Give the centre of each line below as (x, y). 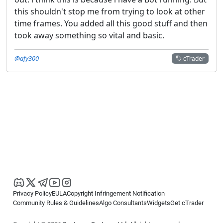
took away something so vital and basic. (89, 35)
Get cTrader (187, 203)
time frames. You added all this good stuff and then (111, 23)
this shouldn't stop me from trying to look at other (110, 11)
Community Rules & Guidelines (56, 203)
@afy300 (27, 58)
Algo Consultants (123, 203)
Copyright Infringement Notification (116, 193)
